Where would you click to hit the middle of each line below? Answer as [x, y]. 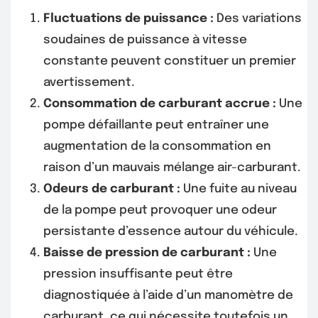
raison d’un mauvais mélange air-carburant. [172, 168]
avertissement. [89, 83]
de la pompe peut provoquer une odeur [160, 211]
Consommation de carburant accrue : [160, 104]
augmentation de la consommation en [157, 147]
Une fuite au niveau [238, 190]
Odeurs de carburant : [112, 190]
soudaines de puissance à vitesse [145, 40]
